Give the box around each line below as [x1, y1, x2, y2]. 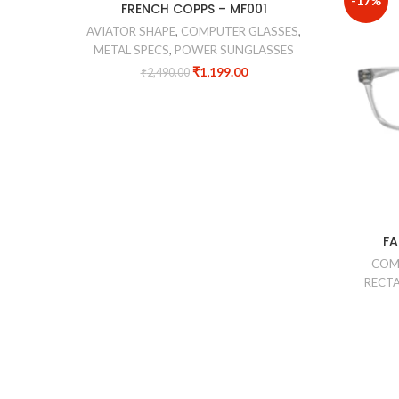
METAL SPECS [94, 43, 169, 58]
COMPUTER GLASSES [181, 24, 298, 39]
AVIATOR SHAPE [86, 24, 175, 39]
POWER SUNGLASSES [175, 43, 294, 58]
